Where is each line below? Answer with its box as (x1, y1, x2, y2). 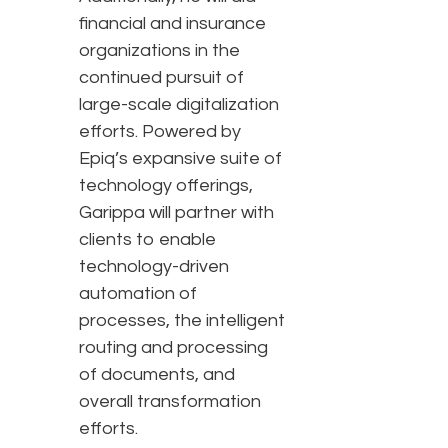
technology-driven (79, 257, 229, 277)
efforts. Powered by (79, 122, 241, 142)
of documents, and (79, 365, 235, 385)
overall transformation (79, 392, 261, 412)
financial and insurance (79, 14, 266, 34)
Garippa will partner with (79, 203, 274, 223)
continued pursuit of (79, 68, 244, 88)
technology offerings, (79, 176, 253, 196)
